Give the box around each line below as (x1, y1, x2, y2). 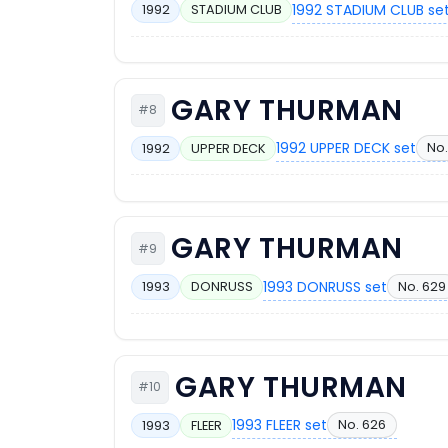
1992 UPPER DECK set (276, 138, 417, 159)
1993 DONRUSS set (263, 276, 388, 297)
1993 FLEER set (232, 415, 328, 436)
